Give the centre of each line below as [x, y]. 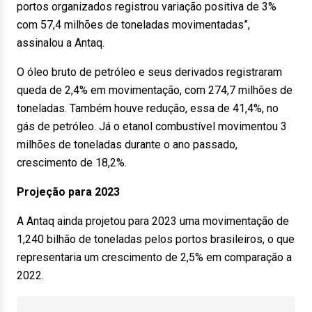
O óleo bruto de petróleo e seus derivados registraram [149, 72]
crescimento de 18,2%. [72, 163]
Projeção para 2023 [68, 192]
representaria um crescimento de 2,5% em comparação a [154, 257]
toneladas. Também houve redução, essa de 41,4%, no [148, 108]
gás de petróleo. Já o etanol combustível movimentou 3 [152, 126]
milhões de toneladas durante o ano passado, [127, 145]
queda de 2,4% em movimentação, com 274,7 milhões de [155, 90]
